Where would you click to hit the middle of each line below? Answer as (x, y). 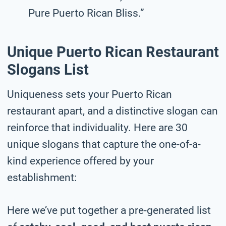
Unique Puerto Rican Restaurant (113, 52)
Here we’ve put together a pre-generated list (109, 210)
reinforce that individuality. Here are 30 (97, 127)
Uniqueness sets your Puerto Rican (90, 94)
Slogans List (48, 70)
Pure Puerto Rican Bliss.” (86, 13)
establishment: (42, 177)
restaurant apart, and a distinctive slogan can (112, 111)
